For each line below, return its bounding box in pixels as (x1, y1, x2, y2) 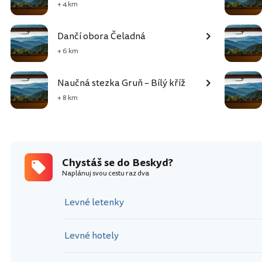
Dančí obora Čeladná (57, 29, 146, 44)
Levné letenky (64, 195, 124, 210)
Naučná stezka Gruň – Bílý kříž (57, 76, 185, 91)
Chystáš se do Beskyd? (62, 155, 173, 171)
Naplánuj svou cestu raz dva (62, 168, 149, 179)
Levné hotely (64, 229, 119, 243)
